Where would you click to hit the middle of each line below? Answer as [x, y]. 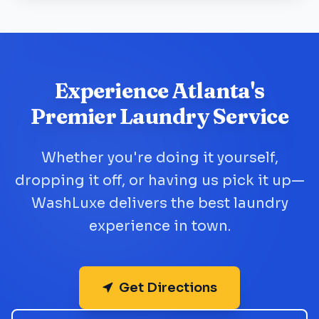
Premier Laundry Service [159, 116]
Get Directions [168, 288]
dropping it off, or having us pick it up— [159, 181]
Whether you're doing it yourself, [159, 158]
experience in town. [159, 226]
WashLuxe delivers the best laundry [159, 203]
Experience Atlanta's [159, 91]
